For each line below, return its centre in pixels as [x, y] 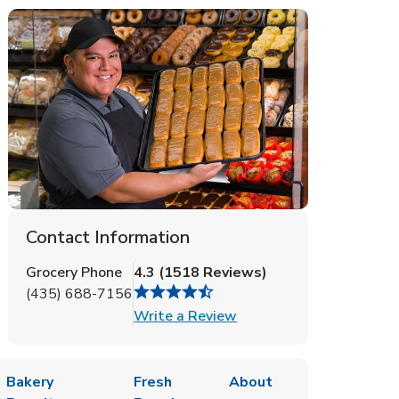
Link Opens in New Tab [312, 315]
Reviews [231, 272]
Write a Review [186, 316]
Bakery [30, 382]
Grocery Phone [74, 272]
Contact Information [108, 237]
